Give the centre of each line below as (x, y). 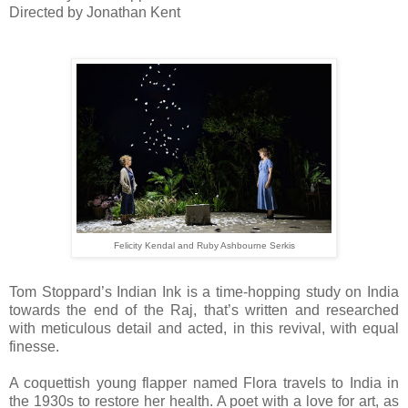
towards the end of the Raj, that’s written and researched (204, 311)
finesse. (34, 347)
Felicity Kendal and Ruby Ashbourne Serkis (204, 246)
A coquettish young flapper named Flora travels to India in (204, 383)
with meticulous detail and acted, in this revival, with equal (204, 329)
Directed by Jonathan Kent (95, 13)
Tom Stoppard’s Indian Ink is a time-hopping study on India (204, 292)
